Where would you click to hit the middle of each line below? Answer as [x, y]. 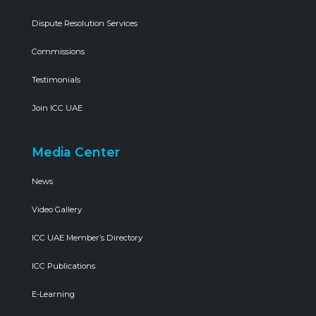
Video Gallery [57, 210]
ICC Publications [63, 266]
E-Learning [53, 294]
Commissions [58, 52]
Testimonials [56, 80]
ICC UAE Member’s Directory [87, 238]
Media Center [76, 152]
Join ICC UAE [57, 108]
